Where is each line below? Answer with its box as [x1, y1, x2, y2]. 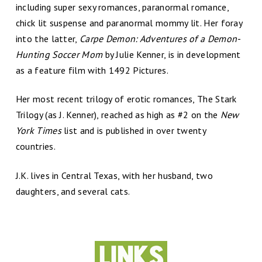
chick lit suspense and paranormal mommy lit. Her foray [15, 16, 243, 29]
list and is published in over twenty [61, 125, 206, 137]
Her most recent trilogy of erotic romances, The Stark [15, 93, 237, 105]
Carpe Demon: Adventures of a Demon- [79, 32, 241, 44]
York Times [15, 125, 61, 137]
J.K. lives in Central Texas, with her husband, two [15, 169, 213, 181]
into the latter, [15, 32, 80, 44]
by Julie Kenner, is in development [105, 48, 241, 60]
